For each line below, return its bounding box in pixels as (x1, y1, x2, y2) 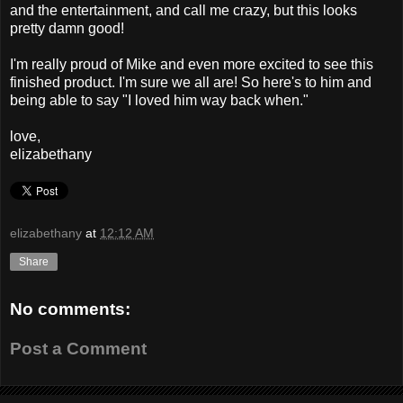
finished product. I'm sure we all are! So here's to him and (10, 74, 372, 90)
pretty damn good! (10, 20, 124, 36)
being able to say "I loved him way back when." (10, 92, 309, 108)
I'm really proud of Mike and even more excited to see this (10, 56, 373, 72)
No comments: (10, 300, 130, 319)
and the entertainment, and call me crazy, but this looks (10, 2, 357, 18)
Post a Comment (10, 338, 147, 358)
